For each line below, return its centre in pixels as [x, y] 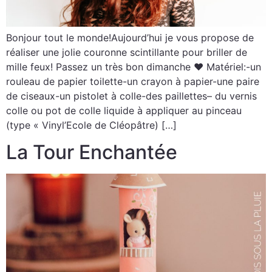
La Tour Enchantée [92, 152]
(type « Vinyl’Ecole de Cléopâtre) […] [91, 125]
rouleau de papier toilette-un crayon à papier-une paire [133, 81]
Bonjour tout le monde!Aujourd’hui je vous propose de [130, 37]
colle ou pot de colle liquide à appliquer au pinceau [124, 110]
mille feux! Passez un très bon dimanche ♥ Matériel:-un [134, 66]
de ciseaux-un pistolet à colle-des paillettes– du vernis [131, 96]
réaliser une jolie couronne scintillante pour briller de [127, 52]
